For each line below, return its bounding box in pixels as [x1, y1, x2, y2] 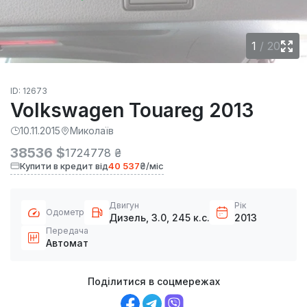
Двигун [109, 200, 139, 211]
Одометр [46, 207, 84, 218]
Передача [46, 225, 88, 236]
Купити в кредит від [20, 160, 108, 172]
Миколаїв [70, 125, 114, 137]
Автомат [46, 237, 88, 249]
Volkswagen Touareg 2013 [10, 99, 254, 123]
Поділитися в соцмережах [87, 275, 220, 288]
